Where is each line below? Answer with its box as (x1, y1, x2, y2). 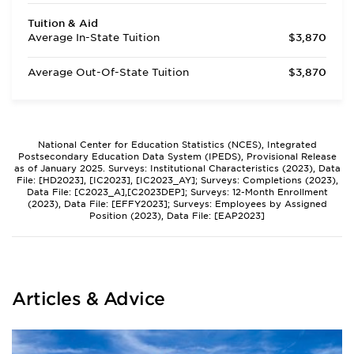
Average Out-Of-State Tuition (28, 66, 189, 78)
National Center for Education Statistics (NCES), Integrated (37, 139, 317, 150)
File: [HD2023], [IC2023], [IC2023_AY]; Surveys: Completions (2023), (16, 175, 338, 186)
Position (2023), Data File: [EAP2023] (89, 210, 265, 221)
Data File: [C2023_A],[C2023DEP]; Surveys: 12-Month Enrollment (26, 186, 328, 198)
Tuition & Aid (28, 17, 98, 29)
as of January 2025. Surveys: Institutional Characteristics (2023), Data (13, 163, 341, 174)
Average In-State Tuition (28, 32, 160, 43)
